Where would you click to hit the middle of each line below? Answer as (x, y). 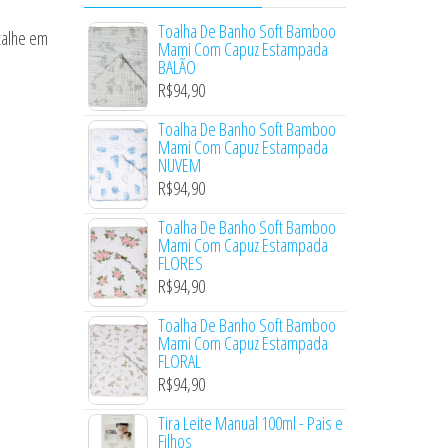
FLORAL (179, 360)
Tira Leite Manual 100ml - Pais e (250, 422)
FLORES (180, 262)
